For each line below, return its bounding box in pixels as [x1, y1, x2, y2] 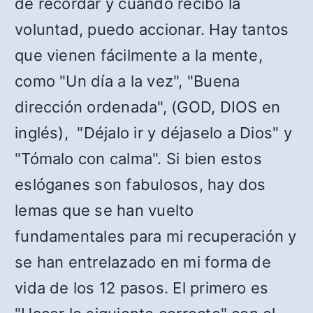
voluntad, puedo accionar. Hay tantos [15, 20, 289, 39]
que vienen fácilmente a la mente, [15, 46, 263, 65]
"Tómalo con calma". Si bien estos [15, 150, 262, 168]
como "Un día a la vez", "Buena [15, 72, 240, 91]
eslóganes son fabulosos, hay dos [15, 175, 266, 194]
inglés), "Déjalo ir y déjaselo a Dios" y [15, 124, 292, 143]
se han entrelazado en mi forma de [15, 253, 271, 272]
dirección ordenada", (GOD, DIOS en [15, 98, 281, 117]
